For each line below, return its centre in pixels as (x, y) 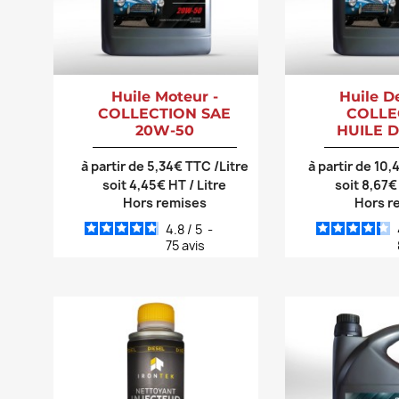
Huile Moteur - (164, 96)
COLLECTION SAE (165, 113)
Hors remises (164, 202)
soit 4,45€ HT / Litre (165, 184)
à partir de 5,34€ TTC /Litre (164, 166)
